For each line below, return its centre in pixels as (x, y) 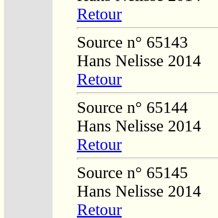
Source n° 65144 (132, 107)
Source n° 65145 (132, 172)
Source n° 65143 (132, 42)
